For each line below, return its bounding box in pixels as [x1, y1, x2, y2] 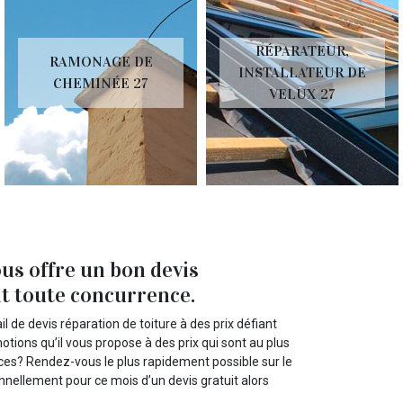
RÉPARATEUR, [255, 42, 349, 59]
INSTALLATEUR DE [238, 64, 366, 81]
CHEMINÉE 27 [53, 75, 148, 92]
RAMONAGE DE [49, 53, 153, 70]
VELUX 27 [269, 85, 336, 103]
